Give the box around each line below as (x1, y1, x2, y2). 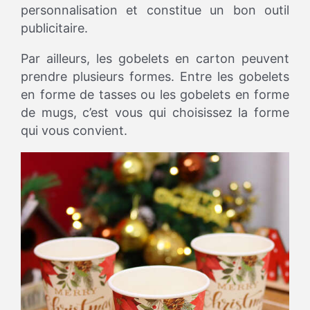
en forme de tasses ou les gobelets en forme (21, 87, 289, 102)
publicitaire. (21, 21, 88, 36)
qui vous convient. (21, 123, 127, 138)
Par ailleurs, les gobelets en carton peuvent (21, 51, 289, 66)
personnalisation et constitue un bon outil (21, 3, 289, 18)
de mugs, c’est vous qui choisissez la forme (21, 105, 289, 120)
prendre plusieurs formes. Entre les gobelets (21, 69, 289, 84)
